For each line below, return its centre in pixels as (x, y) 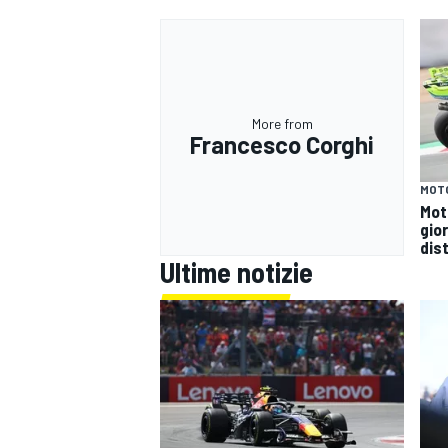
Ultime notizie (236, 272)
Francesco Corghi (282, 144)
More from (282, 123)
